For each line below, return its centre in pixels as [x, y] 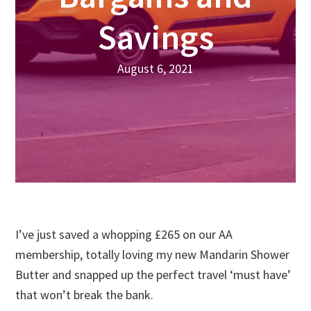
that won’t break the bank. [85, 295]
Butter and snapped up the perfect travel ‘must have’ [153, 275]
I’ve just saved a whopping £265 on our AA [124, 235]
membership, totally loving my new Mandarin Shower [153, 255]
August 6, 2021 [155, 69]
